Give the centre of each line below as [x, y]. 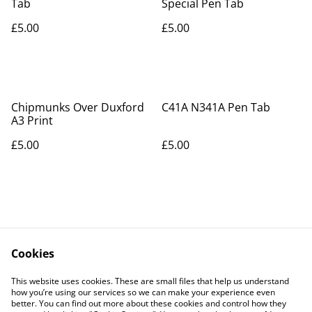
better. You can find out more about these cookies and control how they [149, 303]
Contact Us [99, 274]
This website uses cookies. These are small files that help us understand [150, 281]
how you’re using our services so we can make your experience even [143, 292]
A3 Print [32, 120]
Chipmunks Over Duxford [78, 107]
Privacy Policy [99, 288]
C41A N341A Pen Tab [216, 107]
